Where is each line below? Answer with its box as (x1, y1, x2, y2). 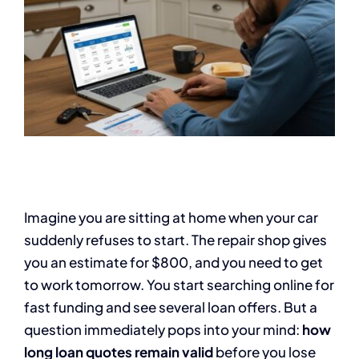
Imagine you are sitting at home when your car (24, 208, 318, 227)
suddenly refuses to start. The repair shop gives (24, 231, 327, 249)
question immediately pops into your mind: (24, 321, 302, 339)
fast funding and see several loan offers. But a (24, 298, 317, 317)
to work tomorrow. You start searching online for (24, 276, 334, 294)
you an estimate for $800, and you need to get (24, 253, 323, 272)
